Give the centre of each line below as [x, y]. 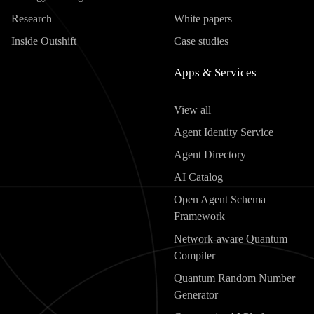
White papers [203, 19]
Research [32, 19]
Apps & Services [215, 73]
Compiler [194, 256]
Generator [196, 295]
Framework [199, 217]
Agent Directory [210, 155]
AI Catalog [198, 177]
